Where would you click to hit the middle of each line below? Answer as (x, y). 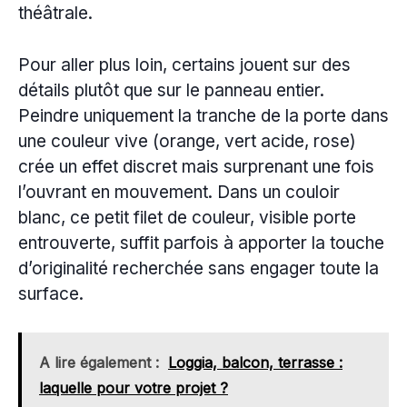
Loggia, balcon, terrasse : (255, 363)
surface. (51, 293)
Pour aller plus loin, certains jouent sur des (184, 65)
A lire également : (99, 363)
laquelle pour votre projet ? (134, 388)
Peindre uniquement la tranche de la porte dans (203, 115)
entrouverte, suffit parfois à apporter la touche (201, 243)
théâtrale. (55, 14)
